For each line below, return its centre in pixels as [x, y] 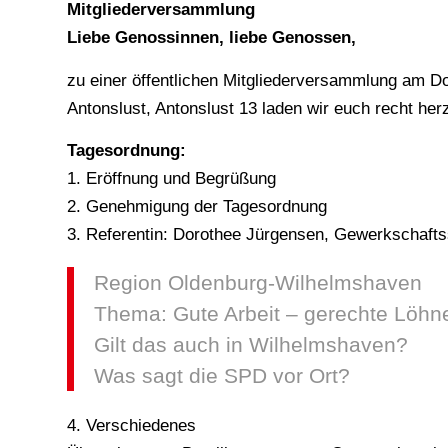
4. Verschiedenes [131, 426]
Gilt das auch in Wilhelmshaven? [251, 345]
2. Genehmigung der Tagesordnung [197, 207]
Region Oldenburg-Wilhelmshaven [258, 283]
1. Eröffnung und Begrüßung [171, 179]
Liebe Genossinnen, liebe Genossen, [211, 38]
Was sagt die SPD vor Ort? [222, 376]
